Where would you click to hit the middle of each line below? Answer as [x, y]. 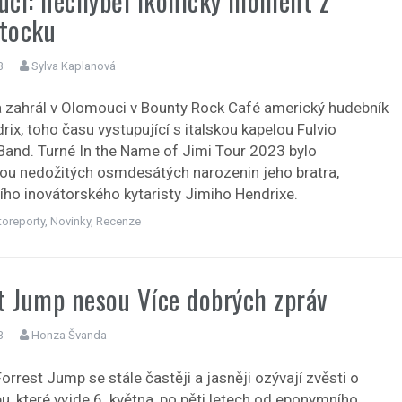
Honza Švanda [70, 336]
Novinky [71, 222]
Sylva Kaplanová [74, 66]
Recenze [119, 222]
